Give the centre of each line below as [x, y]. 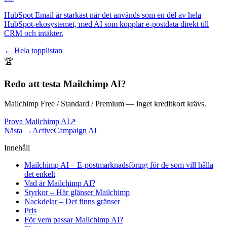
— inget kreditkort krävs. [165, 103]
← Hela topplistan [33, 51]
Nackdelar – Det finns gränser [72, 201]
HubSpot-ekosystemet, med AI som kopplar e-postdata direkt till [106, 24]
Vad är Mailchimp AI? [60, 183]
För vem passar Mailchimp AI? [74, 219]
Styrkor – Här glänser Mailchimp [77, 192]
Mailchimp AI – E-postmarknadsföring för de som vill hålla [119, 165]
